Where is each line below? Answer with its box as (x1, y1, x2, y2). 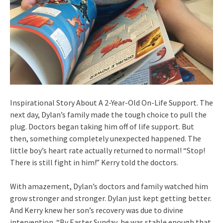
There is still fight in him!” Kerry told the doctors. (10, 157, 178, 168)
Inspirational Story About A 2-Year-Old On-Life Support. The (10, 98, 213, 108)
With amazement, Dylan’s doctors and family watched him (10, 181, 208, 192)
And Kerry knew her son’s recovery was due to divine (10, 205, 183, 216)
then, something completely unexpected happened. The (10, 133, 201, 144)
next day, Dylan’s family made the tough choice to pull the (10, 110, 207, 120)
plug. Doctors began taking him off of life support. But (10, 121, 194, 132)
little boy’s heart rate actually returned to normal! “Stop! (10, 145, 205, 156)
